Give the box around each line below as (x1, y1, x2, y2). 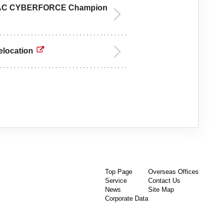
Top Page (105, 168, 132, 175)
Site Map (148, 186, 174, 193)
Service (105, 177, 127, 184)
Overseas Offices (148, 168, 199, 175)
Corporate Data (105, 195, 148, 202)
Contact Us (148, 177, 180, 184)
